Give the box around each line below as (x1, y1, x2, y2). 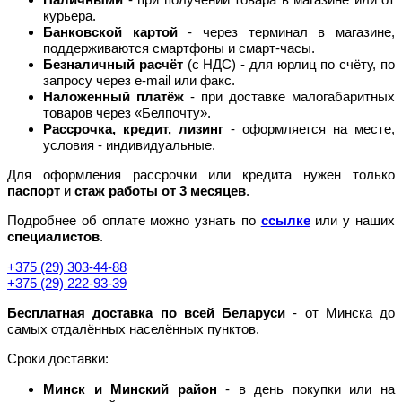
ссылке (260, 213, 310, 229)
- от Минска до (285, 304, 395, 320)
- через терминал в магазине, (177, 23, 396, 39)
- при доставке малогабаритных (184, 88, 395, 104)
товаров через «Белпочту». (43, 104, 211, 120)
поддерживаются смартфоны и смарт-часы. (43, 39, 315, 56)
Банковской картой (43, 23, 178, 39)
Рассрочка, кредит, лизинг (43, 120, 223, 136)
